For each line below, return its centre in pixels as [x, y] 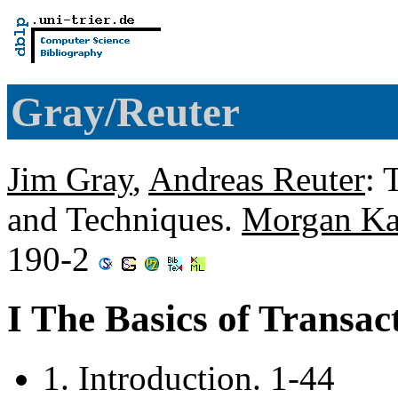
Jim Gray [70, 179]
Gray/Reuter [125, 112]
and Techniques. [124, 219]
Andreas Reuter [257, 179]
